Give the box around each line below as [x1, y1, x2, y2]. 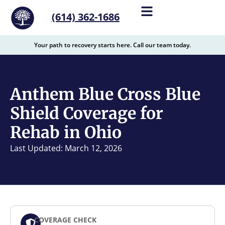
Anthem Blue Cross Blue [10, 84, 200, 104]
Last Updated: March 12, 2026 [10, 143, 122, 154]
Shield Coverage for [10, 103, 163, 124]
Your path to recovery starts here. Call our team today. [34, 41, 191, 49]
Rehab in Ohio [10, 123, 122, 143]
